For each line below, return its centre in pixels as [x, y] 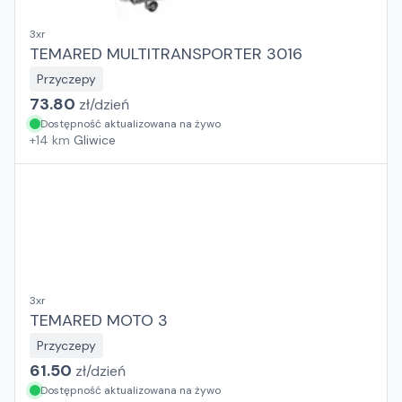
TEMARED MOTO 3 [99, 320]
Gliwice [95, 140]
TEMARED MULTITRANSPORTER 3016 [166, 54]
